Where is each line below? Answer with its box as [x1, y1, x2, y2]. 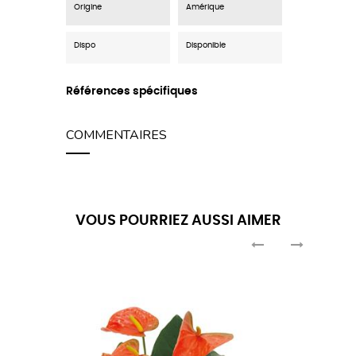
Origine [74, 3, 102, 12]
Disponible [186, 41, 226, 50]
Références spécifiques [66, 86, 198, 98]
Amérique [186, 3, 224, 12]
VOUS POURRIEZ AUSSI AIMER [75, 214, 281, 229]
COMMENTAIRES [66, 126, 167, 145]
